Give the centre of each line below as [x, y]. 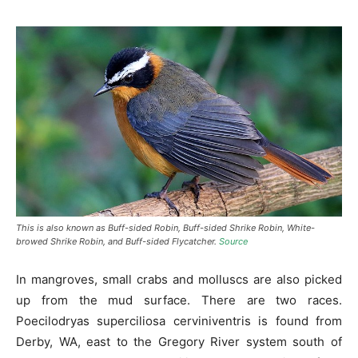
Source [233, 242]
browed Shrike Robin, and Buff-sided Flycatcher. [117, 242]
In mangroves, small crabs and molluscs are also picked [179, 280]
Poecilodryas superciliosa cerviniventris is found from [179, 321]
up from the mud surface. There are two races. [179, 300]
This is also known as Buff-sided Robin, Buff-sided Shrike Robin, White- [165, 228]
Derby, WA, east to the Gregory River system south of [179, 342]
